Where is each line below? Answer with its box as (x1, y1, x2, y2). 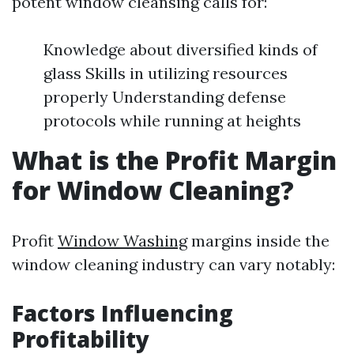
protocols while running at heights (43, 111, 301, 130)
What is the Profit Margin (12, 143, 337, 177)
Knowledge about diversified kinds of (43, 40, 318, 59)
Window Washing (58, 231, 187, 250)
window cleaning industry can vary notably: (12, 254, 335, 274)
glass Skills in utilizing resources (43, 63, 288, 83)
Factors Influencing (12, 298, 233, 328)
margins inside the (187, 231, 330, 250)
